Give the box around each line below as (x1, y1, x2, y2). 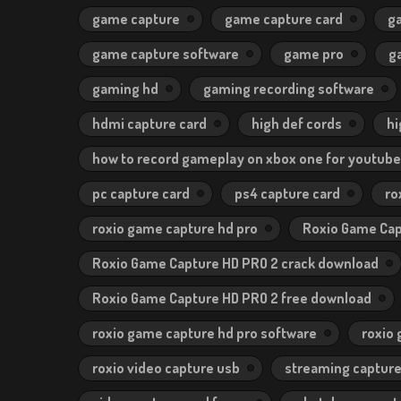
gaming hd (92, 80, 158, 98)
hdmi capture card (92, 115, 207, 132)
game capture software (92, 45, 239, 63)
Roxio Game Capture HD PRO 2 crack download (92, 254, 379, 272)
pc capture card (92, 184, 190, 202)
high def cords (252, 115, 342, 132)
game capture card (225, 10, 343, 28)
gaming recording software (203, 80, 374, 98)
